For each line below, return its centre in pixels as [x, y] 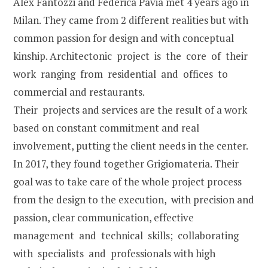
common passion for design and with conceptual [124, 38]
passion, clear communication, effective [105, 217]
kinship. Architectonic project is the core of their [132, 56]
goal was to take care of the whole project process [127, 181]
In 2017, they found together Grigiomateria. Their [126, 163]
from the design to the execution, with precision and [134, 199]
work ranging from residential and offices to [121, 74]
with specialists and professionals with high [114, 253]
